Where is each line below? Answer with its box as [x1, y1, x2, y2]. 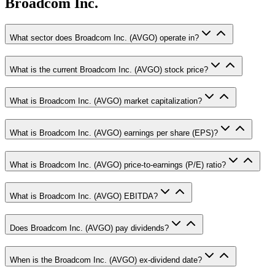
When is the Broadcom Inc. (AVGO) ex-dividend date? [10, 255, 202, 265]
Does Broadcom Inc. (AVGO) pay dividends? [10, 223, 169, 233]
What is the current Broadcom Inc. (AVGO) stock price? [10, 64, 208, 74]
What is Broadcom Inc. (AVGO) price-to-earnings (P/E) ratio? [10, 160, 226, 169]
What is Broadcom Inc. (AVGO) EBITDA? [10, 192, 158, 201]
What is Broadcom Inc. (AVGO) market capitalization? [10, 96, 202, 106]
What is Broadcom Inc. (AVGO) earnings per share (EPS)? [10, 128, 218, 137]
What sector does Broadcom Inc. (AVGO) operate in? [10, 33, 199, 42]
